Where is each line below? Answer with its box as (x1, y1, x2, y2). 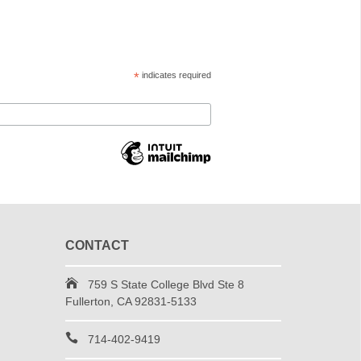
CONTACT (64, 239, 129, 253)
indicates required (139, 70, 212, 80)
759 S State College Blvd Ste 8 (87, 278, 244, 292)
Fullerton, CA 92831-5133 (64, 295, 197, 309)
